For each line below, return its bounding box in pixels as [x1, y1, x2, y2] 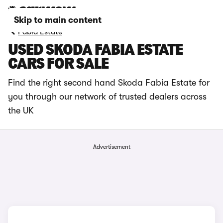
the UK [8, 106, 34, 115]
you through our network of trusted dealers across [8, 92, 207, 102]
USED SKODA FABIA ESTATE [8, 43, 183, 59]
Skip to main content [14, 15, 102, 25]
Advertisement [93, 143, 130, 150]
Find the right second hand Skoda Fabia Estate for [8, 78, 210, 88]
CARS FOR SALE [8, 57, 109, 73]
